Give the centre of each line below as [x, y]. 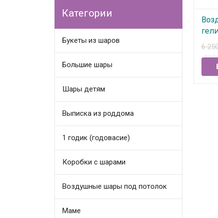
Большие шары [88, 64]
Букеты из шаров [91, 40]
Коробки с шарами [94, 162]
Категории [87, 13]
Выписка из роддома [98, 113]
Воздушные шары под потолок [115, 186]
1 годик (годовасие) [96, 137]
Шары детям [84, 89]
